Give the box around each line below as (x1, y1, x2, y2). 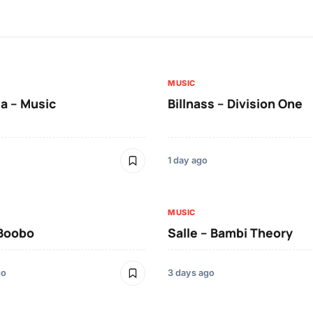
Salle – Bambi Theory (168, 224, 293, 242)
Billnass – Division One (168, 95, 303, 112)
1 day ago (168, 155, 208, 166)
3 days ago (168, 268, 214, 279)
